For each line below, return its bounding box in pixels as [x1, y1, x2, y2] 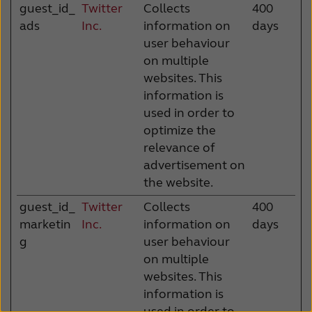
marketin [19, 216, 71, 232]
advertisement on [143, 157, 245, 173]
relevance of [143, 139, 215, 155]
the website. [143, 174, 213, 190]
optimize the [143, 122, 216, 138]
